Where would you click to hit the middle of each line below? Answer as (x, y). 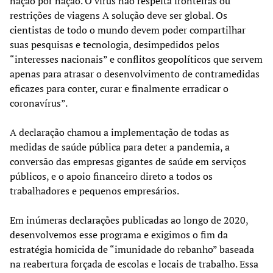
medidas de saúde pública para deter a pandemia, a (120, 147)
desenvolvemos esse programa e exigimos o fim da (119, 235)
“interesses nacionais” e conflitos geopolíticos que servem (136, 59)
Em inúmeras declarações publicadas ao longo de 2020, (129, 220)
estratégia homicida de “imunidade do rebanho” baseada (132, 250)
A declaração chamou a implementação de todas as (119, 133)
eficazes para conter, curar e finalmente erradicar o (119, 89)
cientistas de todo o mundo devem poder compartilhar (128, 30)
